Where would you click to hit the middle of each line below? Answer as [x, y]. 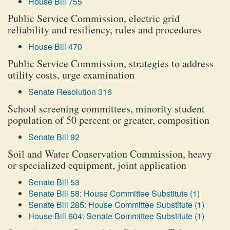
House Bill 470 [55, 46]
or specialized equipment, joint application [97, 165]
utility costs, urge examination [71, 75]
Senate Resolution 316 [70, 92]
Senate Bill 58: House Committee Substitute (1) [114, 193]
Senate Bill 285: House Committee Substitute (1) [116, 205]
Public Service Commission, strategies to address [111, 63]
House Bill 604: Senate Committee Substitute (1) [116, 216]
